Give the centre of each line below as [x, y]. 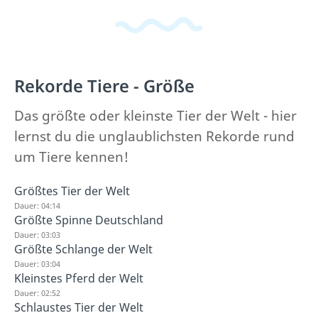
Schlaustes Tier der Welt [79, 307]
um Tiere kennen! [71, 157]
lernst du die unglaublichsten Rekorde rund [154, 136]
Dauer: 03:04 [37, 264]
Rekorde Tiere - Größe [104, 86]
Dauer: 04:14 [37, 205]
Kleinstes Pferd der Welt [79, 278]
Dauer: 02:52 [37, 293]
